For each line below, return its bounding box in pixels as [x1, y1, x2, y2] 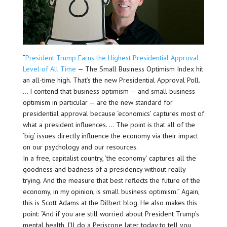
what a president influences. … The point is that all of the [22, 120, 195, 129]
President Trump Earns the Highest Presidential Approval [25, 53, 199, 62]
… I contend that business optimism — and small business [22, 86, 195, 96]
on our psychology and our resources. [22, 142, 138, 152]
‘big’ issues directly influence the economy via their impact [22, 131, 198, 140]
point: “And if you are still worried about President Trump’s [22, 209, 199, 218]
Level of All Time [22, 64, 76, 73]
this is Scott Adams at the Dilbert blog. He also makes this [22, 198, 197, 207]
